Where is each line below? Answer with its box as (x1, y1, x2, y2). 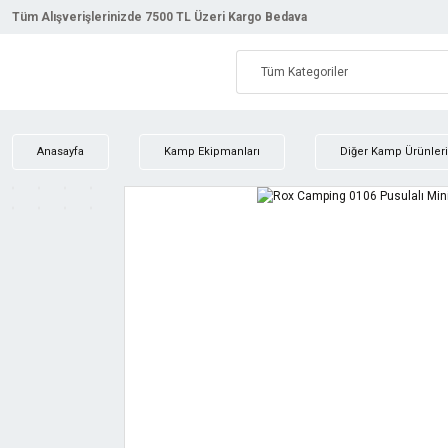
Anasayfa (37, 145, 84, 158)
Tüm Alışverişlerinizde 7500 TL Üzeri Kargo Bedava (12, 10, 307, 24)
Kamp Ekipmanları (164, 145, 260, 158)
